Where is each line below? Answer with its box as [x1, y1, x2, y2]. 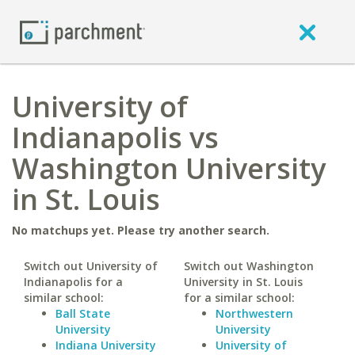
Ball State [55, 306, 110, 321]
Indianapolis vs [12, 118, 219, 157]
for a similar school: [183, 290, 295, 305]
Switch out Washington [183, 258, 314, 273]
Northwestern [215, 306, 293, 321]
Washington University [12, 149, 326, 188]
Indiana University [55, 338, 156, 353]
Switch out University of [24, 258, 158, 273]
